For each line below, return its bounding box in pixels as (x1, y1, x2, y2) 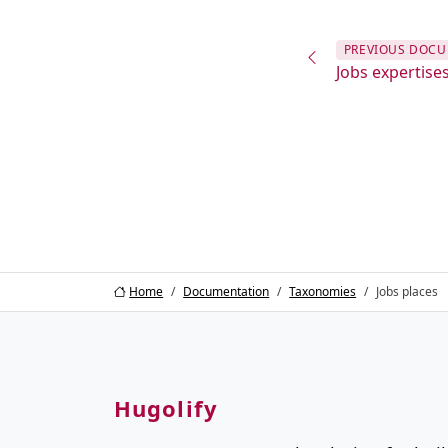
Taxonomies (289, 283, 357, 301)
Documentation (183, 283, 270, 301)
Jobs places (376, 283, 439, 301)
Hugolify (114, 393, 218, 424)
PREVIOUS (343, 41, 410, 59)
